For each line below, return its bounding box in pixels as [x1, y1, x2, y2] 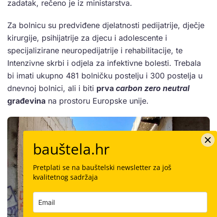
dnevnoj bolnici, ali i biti [7, 83, 96, 93]
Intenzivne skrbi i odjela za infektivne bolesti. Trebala [7, 58, 201, 68]
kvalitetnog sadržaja [33, 172, 98, 182]
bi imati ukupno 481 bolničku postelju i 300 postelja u [7, 71, 202, 81]
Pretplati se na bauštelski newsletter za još [33, 163, 171, 172]
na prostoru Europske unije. [46, 96, 149, 106]
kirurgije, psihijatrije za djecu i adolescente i [7, 33, 167, 43]
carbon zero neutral [116, 83, 189, 93]
